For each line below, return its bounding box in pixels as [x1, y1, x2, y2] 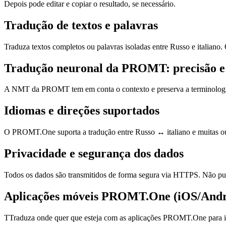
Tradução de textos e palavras [4, 18, 158, 32]
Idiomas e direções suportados [4, 104, 159, 118]
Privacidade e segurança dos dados [4, 147, 184, 160]
